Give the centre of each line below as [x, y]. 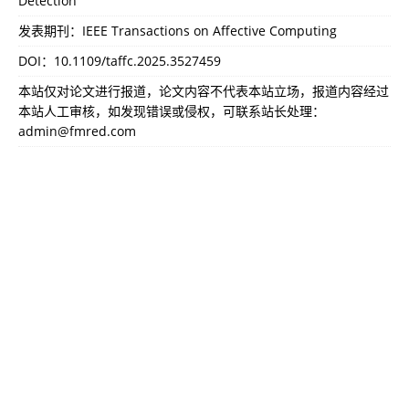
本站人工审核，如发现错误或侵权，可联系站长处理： [172, 110]
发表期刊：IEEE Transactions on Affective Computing [178, 30]
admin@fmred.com [77, 131]
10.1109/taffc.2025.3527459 [137, 60]
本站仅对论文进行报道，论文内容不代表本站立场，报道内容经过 [204, 90]
